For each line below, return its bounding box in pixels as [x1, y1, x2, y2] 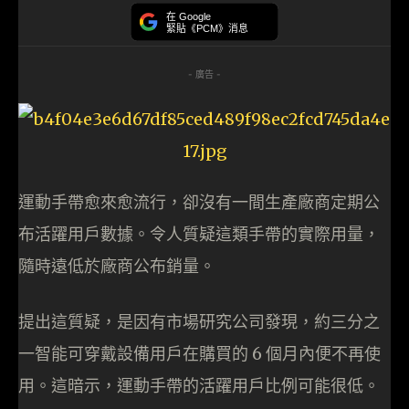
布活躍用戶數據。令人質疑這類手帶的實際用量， [18, 224, 380, 246]
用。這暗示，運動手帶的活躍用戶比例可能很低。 [18, 375, 380, 397]
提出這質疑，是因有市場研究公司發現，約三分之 [18, 311, 380, 333]
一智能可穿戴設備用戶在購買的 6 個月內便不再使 [18, 343, 381, 365]
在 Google [166, 11, 211, 23]
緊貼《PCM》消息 [166, 22, 248, 35]
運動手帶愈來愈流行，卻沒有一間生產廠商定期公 [18, 192, 380, 214]
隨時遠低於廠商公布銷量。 [18, 256, 215, 278]
